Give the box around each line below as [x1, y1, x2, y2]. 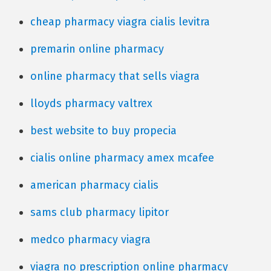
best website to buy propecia [30, 124, 177, 137]
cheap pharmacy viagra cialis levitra [30, 15, 210, 28]
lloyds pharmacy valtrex [30, 97, 152, 110]
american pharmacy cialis [30, 178, 158, 192]
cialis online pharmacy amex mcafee [30, 151, 214, 165]
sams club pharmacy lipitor [30, 206, 169, 219]
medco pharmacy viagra [30, 233, 151, 246]
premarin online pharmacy [30, 42, 164, 56]
